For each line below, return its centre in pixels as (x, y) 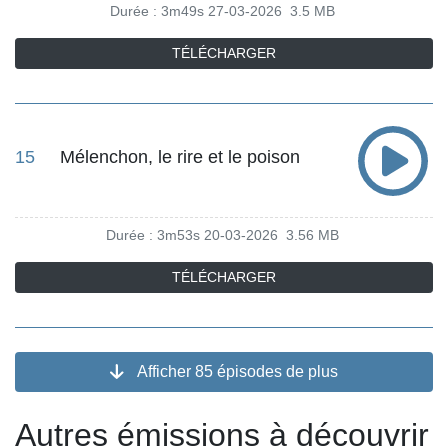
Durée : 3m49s (156, 11)
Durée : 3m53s (152, 235)
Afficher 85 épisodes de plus (235, 371)
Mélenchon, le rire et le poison (180, 157)
